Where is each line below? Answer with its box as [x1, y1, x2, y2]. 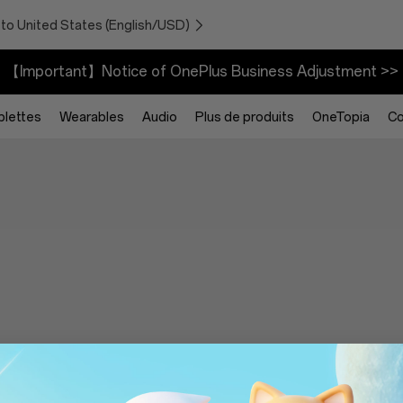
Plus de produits [194, 109, 294, 125]
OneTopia [311, 109, 370, 125]
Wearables [58, 109, 124, 125]
